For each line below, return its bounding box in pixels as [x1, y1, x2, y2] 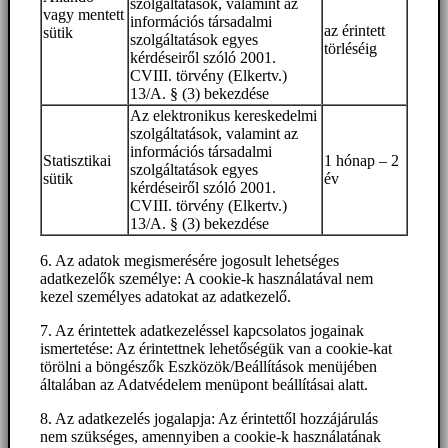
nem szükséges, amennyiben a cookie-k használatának [40, 428, 381, 446]
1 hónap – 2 [324, 152, 399, 170]
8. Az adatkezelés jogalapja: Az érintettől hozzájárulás [40, 410, 378, 428]
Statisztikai [43, 152, 111, 170]
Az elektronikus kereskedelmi [130, 107, 317, 125]
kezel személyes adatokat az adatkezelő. [40, 288, 291, 306]
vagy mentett [43, 6, 124, 24]
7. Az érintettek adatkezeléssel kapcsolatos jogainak [40, 322, 364, 340]
